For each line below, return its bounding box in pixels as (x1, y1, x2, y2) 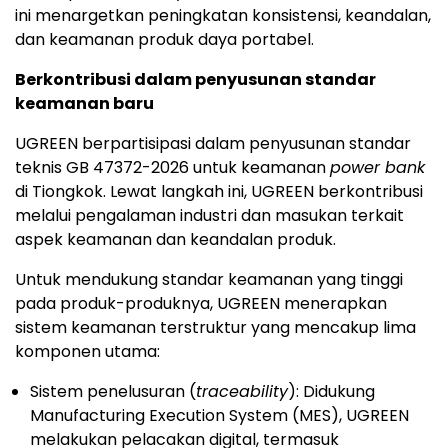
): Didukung (288, 379, 375, 403)
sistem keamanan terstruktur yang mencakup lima (15, 315, 416, 339)
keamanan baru (15, 91, 154, 115)
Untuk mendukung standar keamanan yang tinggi (15, 267, 403, 291)
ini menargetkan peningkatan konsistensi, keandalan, (15, 3, 431, 27)
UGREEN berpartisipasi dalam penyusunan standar (15, 131, 411, 155)
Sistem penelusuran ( (30, 379, 196, 403)
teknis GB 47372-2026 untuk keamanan (15, 155, 330, 179)
